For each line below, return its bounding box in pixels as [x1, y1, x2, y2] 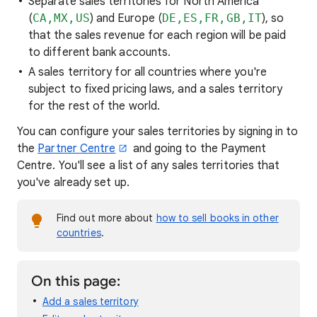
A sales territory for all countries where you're [28, 65, 267, 79]
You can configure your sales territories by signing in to [17, 125, 299, 139]
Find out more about [57, 212, 156, 224]
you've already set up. [17, 175, 129, 190]
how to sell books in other [156, 212, 279, 224]
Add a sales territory [42, 295, 139, 308]
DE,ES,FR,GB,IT [161, 11, 262, 25]
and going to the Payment [129, 142, 267, 156]
